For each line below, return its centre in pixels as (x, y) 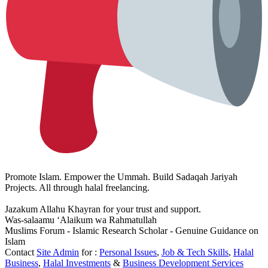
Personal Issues (128, 252)
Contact (21, 252)
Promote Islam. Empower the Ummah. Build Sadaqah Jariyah (121, 177)
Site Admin (58, 252)
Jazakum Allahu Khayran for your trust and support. (103, 209)
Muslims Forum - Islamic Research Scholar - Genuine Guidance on (132, 231)
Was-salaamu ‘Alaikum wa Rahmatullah (81, 220)
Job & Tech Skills (195, 252)
